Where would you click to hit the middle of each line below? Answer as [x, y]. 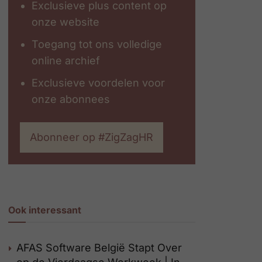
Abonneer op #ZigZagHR [92, 137]
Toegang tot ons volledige [97, 44]
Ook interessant [45, 210]
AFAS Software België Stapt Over [99, 248]
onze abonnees [71, 99]
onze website [65, 22]
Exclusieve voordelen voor [98, 83]
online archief [66, 61]
